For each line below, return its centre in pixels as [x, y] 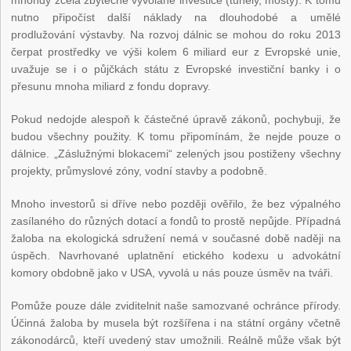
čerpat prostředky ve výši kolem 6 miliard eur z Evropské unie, [176, 52]
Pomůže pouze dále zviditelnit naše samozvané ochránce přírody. [176, 306]
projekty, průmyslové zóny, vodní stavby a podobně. [139, 171]
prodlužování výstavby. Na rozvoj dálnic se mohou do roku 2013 [176, 35]
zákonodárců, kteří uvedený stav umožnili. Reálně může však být [176, 340]
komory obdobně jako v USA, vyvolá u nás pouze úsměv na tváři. [172, 273]
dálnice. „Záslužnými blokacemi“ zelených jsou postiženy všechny [176, 154]
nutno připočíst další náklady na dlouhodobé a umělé [176, 18]
